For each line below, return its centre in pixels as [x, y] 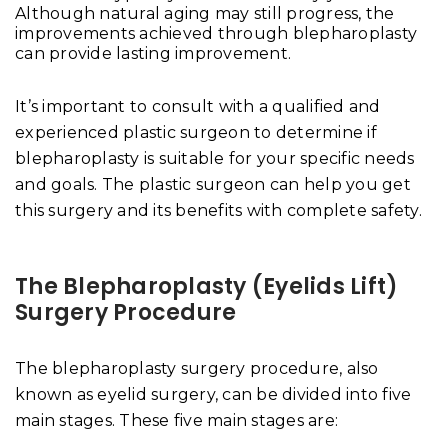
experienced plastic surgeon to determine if [196, 132]
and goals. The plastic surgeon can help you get [213, 184]
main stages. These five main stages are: [176, 420]
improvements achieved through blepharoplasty [216, 33]
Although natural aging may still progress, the [205, 13]
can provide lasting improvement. [153, 53]
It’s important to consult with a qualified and [198, 106]
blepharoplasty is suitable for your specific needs [215, 158]
